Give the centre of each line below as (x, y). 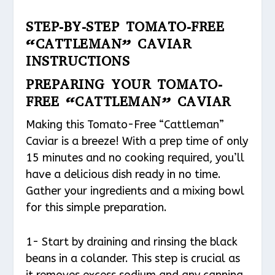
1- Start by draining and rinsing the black (132, 242)
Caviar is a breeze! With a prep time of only (137, 141)
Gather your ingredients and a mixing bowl (135, 191)
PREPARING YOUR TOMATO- (124, 84)
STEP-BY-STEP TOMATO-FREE (125, 26)
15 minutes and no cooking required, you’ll (135, 157)
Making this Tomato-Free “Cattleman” (125, 124)
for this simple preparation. (97, 207)
